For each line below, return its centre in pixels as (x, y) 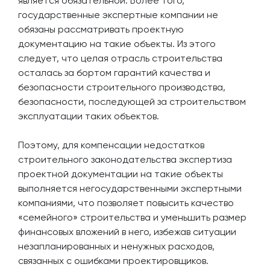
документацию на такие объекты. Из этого (117, 44)
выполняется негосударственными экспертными (130, 188)
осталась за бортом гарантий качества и (114, 73)
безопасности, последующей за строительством (132, 102)
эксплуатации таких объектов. (89, 116)
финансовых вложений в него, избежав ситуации (127, 232)
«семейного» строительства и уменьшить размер (132, 217)
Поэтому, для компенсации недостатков (111, 145)
